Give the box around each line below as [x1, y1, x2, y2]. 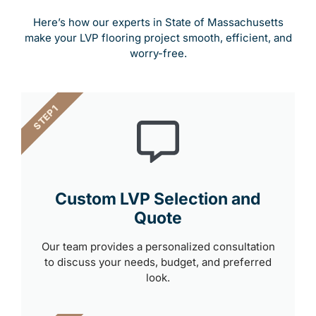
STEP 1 [31, 102, 61, 132]
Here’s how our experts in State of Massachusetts [32, 15, 284, 29]
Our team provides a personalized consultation [41, 239, 275, 253]
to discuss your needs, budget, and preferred [44, 255, 272, 269]
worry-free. [129, 46, 187, 60]
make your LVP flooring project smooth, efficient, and [24, 30, 292, 44]
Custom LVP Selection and [55, 188, 261, 209]
